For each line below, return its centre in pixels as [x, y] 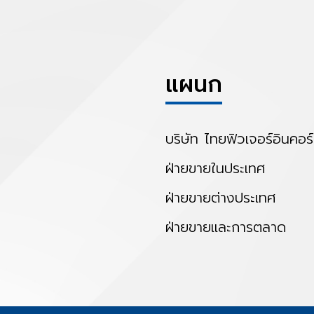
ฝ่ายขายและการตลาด [226, 227]
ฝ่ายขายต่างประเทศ [221, 198]
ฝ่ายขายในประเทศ [216, 169]
